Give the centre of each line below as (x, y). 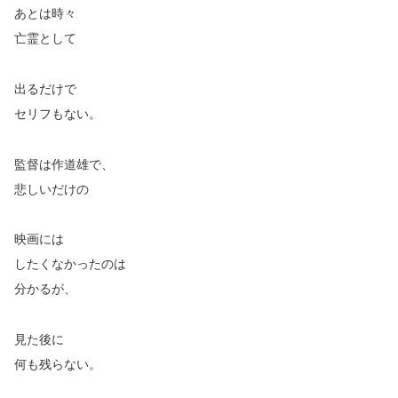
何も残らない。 (58, 365)
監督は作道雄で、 (64, 164)
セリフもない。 (58, 113)
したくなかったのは (70, 264)
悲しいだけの (52, 189)
